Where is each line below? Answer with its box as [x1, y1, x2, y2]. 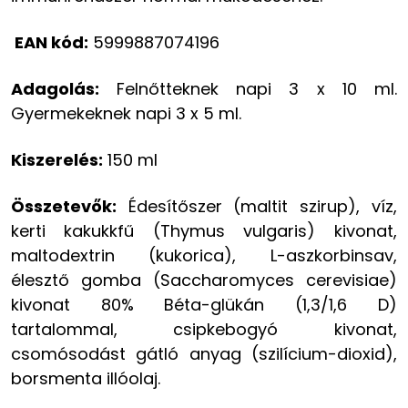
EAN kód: [15, 31, 88, 55]
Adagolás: [11, 77, 99, 101]
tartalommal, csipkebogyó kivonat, [11, 318, 397, 342]
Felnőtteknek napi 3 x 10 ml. [99, 77, 397, 101]
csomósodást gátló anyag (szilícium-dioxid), [11, 342, 397, 366]
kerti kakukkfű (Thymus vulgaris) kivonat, [11, 219, 397, 243]
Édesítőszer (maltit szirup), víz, [117, 195, 397, 219]
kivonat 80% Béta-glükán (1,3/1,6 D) [11, 293, 397, 317]
